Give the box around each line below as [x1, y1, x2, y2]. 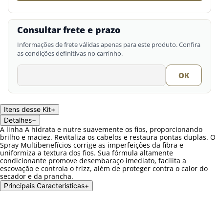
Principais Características [4, 181, 85, 190]
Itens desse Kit [4, 105, 51, 113]
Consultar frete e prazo [17, 24, 120, 36]
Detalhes [4, 116, 32, 124]
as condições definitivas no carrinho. [17, 49, 123, 58]
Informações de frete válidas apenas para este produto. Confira [17, 40, 200, 49]
